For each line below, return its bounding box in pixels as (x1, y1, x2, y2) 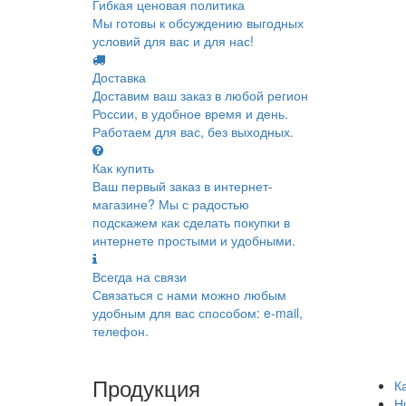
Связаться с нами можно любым (92, 285, 286, 304)
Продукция (92, 372, 200, 403)
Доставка (92, 68, 146, 86)
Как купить (92, 159, 154, 177)
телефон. (92, 322, 149, 340)
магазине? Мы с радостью (92, 195, 249, 213)
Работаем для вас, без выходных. (92, 122, 294, 140)
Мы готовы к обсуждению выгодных (92, 14, 304, 32)
